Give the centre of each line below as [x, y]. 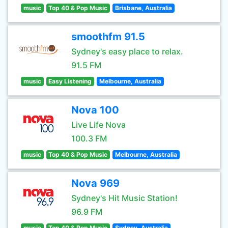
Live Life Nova [98, 125]
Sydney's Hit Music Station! [124, 198]
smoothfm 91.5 [108, 37]
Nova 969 [95, 183]
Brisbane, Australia [143, 8]
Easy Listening [70, 81]
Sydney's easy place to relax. [127, 51]
